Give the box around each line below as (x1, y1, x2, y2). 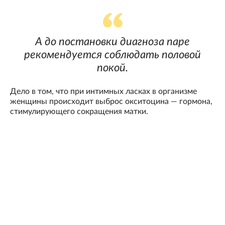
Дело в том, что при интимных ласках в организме (10, 87, 197, 95)
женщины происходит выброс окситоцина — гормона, (10, 97, 212, 105)
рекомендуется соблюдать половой (24, 49, 201, 60)
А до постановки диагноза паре (35, 36, 190, 47)
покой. (97, 62, 128, 73)
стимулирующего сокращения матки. (10, 107, 148, 116)
